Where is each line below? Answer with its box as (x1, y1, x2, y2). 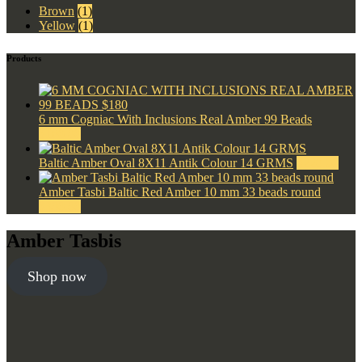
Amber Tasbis (6, 229, 121, 251)
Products (6, 53, 41, 63)
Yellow (39, 18, 75, 32)
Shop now (27, 267, 86, 284)
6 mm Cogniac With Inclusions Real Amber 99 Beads (39, 112, 312, 126)
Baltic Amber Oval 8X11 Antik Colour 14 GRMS (39, 155, 293, 170)
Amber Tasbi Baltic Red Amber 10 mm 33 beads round (39, 184, 321, 199)
